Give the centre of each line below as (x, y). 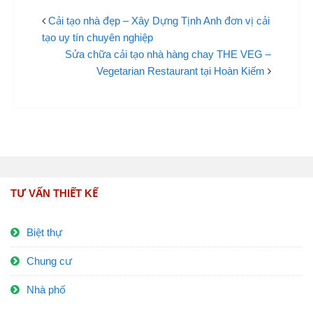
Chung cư (49, 261)
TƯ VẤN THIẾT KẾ (54, 194)
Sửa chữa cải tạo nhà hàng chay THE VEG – (168, 54)
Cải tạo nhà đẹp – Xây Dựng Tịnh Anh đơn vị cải (159, 21)
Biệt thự (44, 233)
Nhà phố (46, 290)
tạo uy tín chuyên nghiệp (97, 38)
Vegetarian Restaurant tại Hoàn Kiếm (181, 71)
